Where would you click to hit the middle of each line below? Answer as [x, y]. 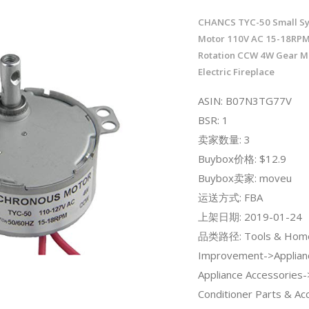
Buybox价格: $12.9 [242, 158]
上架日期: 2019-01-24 [250, 216]
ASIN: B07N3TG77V [245, 100]
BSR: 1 [213, 120]
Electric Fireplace [236, 71]
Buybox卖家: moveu [245, 178]
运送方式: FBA [230, 197]
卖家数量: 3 [224, 139]
